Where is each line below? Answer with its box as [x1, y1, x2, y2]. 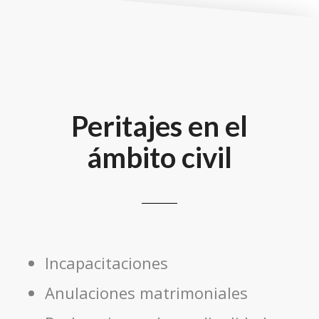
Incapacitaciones [44, 251, 168, 273]
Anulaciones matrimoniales [44, 281, 248, 303]
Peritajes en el [70, 108, 248, 143]
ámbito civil [86, 140, 232, 174]
